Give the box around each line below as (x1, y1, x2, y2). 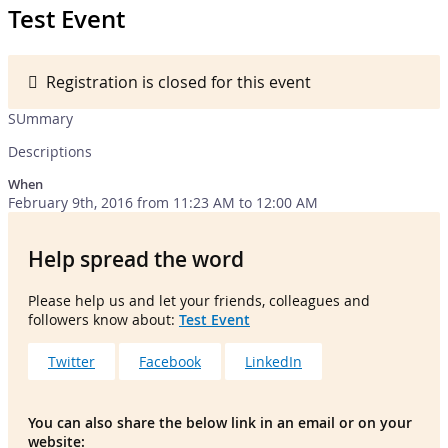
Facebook (139, 351, 201, 371)
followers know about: (28, 309, 179, 329)
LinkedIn (245, 351, 302, 371)
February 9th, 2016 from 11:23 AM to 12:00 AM (8, 192, 318, 212)
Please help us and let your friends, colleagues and (28, 290, 370, 310)
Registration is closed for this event (38, 70, 311, 93)
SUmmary (8, 108, 73, 128)
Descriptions (8, 141, 92, 161)
